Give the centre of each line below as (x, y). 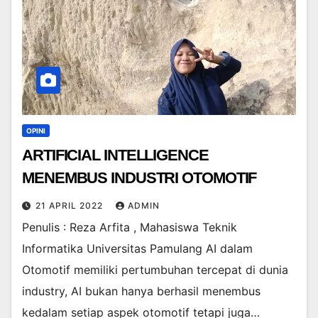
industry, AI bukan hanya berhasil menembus (141, 291)
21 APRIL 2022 (71, 206)
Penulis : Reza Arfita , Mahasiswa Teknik (130, 227)
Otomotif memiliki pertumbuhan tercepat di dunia (155, 270)
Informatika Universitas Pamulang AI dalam (137, 249)
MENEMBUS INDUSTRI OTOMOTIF (139, 178)
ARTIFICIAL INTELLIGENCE (115, 155)
